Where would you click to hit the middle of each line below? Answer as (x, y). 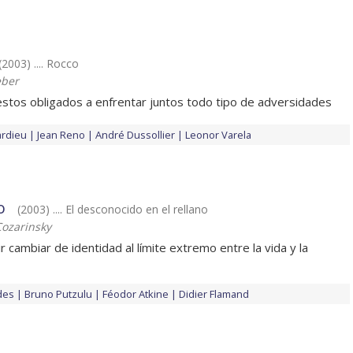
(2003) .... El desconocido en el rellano (113, 210)
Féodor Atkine (136, 294)
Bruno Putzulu (58, 294)
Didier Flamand (214, 294)
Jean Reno (61, 135)
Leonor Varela (218, 135)
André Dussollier (135, 135)
